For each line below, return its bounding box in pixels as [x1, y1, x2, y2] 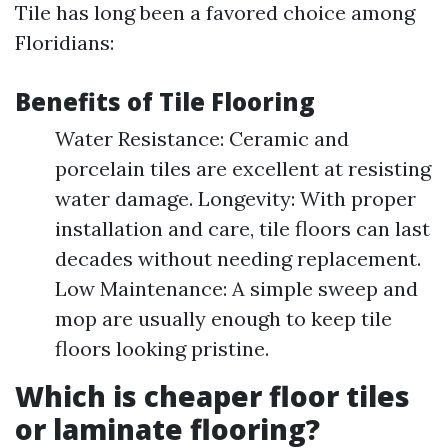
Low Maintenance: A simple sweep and [55, 276, 418, 301]
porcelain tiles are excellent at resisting [55, 156, 431, 181]
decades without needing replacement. [55, 246, 421, 271]
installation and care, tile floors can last [55, 216, 430, 241]
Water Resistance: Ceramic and [55, 126, 349, 151]
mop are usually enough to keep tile [55, 306, 392, 331]
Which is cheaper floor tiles [15, 377, 410, 415]
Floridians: [15, 30, 114, 55]
